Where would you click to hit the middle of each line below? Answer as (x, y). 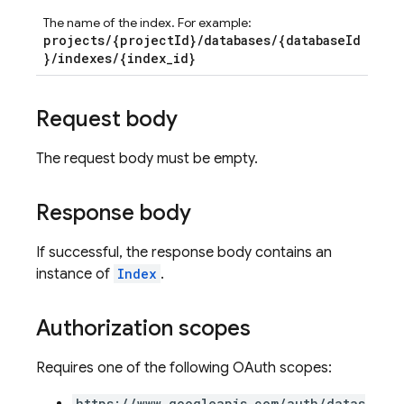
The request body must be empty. (147, 159)
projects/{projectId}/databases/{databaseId (202, 40)
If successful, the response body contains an (184, 252)
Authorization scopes (143, 328)
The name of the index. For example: (147, 23)
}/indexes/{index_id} (119, 58)
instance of (75, 274)
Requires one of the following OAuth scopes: (184, 368)
